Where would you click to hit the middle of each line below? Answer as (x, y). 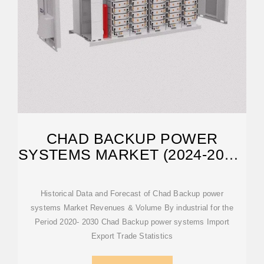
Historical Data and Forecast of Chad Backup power (132, 194)
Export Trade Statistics (132, 236)
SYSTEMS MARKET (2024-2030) (132, 154)
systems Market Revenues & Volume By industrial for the (132, 208)
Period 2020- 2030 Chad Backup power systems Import (132, 222)
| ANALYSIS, (132, 170)
